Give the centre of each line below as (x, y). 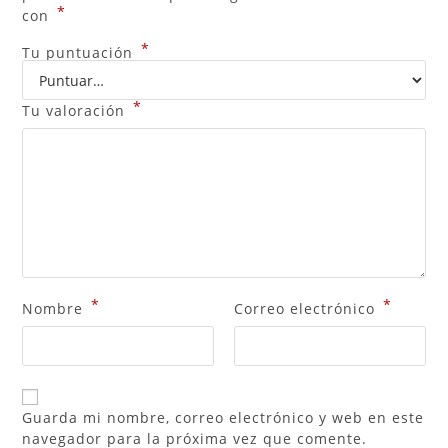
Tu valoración (76, 111)
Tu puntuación (80, 53)
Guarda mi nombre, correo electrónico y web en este (223, 418)
